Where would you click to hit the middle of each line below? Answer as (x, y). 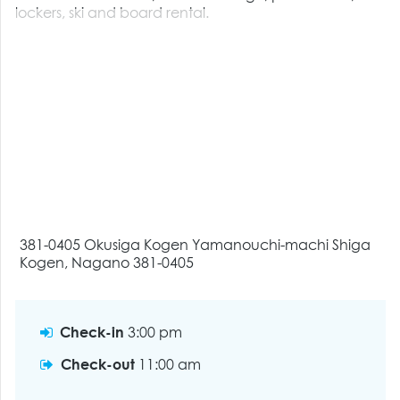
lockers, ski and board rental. (112, 14)
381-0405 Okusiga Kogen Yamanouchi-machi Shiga (196, 246)
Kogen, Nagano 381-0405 (107, 264)
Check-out (98, 366)
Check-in (92, 333)
